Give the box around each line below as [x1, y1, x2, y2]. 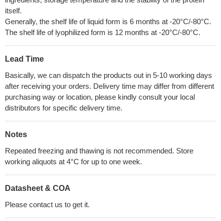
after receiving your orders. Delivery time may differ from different [5, 82, 214, 90]
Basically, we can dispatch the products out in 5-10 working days [5, 71, 212, 79]
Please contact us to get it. [5, 200, 90, 209]
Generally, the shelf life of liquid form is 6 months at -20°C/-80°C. [5, 17, 211, 26]
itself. [5, 6, 22, 15]
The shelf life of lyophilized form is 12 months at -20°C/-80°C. [5, 28, 200, 37]
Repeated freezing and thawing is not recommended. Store [5, 147, 193, 155]
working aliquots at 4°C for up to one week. [5, 157, 142, 166]
